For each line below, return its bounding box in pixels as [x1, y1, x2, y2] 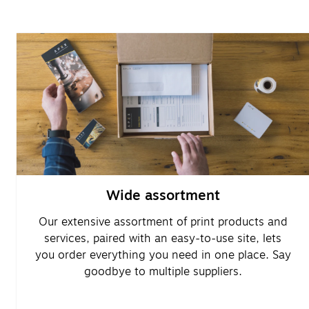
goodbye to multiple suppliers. [83, 263, 242, 280]
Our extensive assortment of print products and [38, 213, 288, 230]
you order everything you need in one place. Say [34, 246, 291, 263]
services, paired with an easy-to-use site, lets [44, 230, 281, 247]
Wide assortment [106, 184, 220, 206]
